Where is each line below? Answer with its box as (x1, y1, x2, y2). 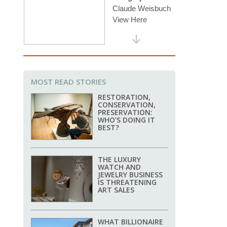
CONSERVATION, (98, 100, 156, 110)
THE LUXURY (98, 155, 141, 165)
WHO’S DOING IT (98, 115, 155, 125)
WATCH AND (98, 162, 141, 172)
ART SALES (98, 185, 134, 195)
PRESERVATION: (98, 107, 153, 118)
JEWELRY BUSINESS (98, 170, 163, 180)
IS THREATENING (98, 177, 157, 187)
